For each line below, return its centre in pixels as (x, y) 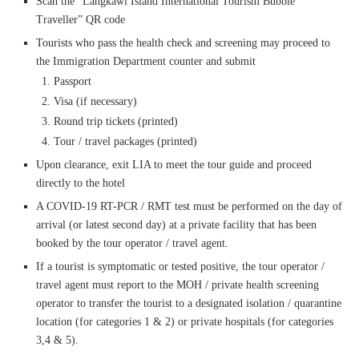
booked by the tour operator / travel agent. (132, 243)
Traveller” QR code (81, 19)
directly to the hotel (81, 183)
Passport (73, 81)
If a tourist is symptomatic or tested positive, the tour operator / (180, 266)
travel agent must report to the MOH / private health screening (177, 284)
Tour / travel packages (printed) (125, 141)
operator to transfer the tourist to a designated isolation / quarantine (189, 303)
